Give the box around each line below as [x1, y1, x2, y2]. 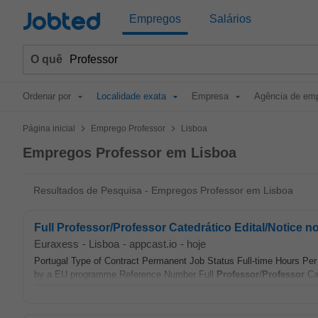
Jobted [23, 10, 101, 35]
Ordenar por [23, 91, 71, 102]
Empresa [192, 91, 229, 102]
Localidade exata [97, 91, 166, 102]
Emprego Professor [91, 124, 165, 133]
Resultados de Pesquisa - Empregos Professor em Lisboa [33, 185, 293, 196]
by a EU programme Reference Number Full [34, 269, 216, 280]
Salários [209, 13, 251, 25]
